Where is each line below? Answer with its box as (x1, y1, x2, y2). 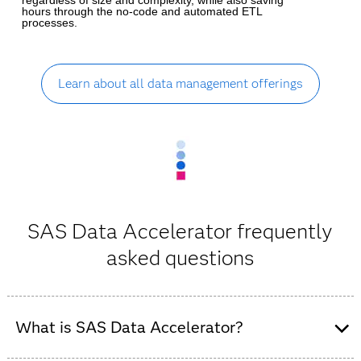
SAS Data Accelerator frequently (27, 218, 334, 244)
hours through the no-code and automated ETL (21, 4, 262, 18)
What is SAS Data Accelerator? (15, 317, 243, 337)
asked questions (106, 244, 255, 271)
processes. (21, 15, 77, 29)
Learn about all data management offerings (57, 75, 303, 91)
